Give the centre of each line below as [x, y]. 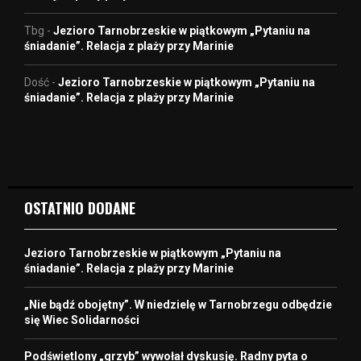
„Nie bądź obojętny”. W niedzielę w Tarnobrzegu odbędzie [178, 304]
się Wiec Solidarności [82, 320]
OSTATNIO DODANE [80, 207]
